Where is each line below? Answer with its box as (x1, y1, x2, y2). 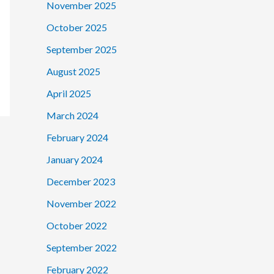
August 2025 (46, 65, 100, 78)
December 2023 (46, 176, 115, 188)
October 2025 (46, 21, 107, 34)
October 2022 (46, 220, 107, 232)
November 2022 (46, 198, 116, 210)
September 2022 (46, 242, 117, 254)
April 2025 (46, 87, 91, 100)
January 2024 (46, 154, 103, 166)
